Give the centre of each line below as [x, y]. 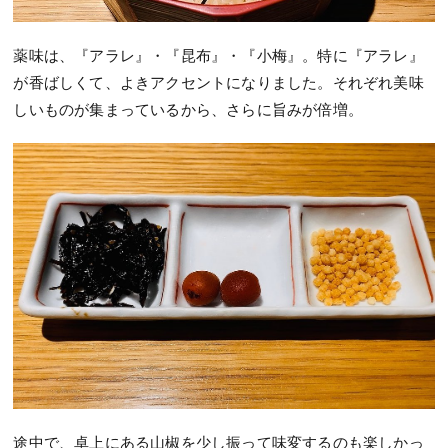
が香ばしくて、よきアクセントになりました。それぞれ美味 [218, 81]
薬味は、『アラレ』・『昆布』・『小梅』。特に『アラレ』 [218, 54]
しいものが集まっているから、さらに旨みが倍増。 [188, 108]
